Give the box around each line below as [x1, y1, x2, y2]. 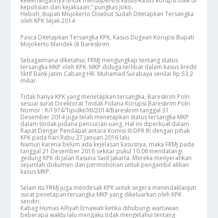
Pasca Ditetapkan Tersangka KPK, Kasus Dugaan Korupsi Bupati [20, 33, 195, 41]
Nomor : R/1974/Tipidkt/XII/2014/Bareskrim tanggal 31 [20, 106, 169, 114]
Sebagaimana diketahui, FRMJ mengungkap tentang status [20, 55, 179, 64]
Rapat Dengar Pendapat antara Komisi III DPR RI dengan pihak [20, 126, 190, 135]
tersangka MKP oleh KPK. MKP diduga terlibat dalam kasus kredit [20, 62, 197, 71]
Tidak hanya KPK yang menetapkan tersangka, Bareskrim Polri [20, 92, 190, 101]
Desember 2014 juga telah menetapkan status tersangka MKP [20, 112, 189, 121]
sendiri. [20, 197, 41, 206]
